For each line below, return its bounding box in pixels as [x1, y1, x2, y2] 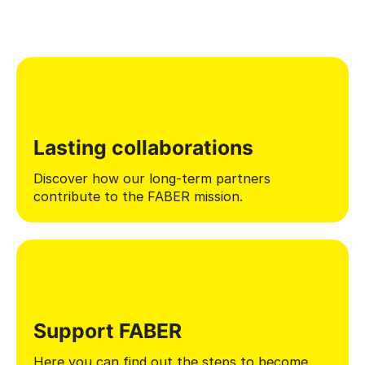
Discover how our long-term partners [33, 170, 270, 187]
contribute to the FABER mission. [33, 188, 243, 205]
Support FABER [33, 318, 182, 343]
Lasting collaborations [33, 135, 253, 161]
